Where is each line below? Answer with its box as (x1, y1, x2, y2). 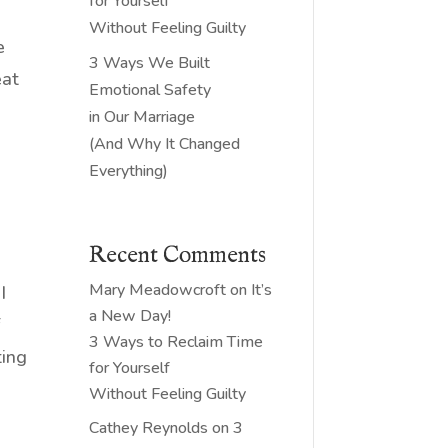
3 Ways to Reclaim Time (89, 330, 264, 353)
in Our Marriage (89, 105, 196, 128)
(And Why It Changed (89, 132, 241, 155)
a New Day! (89, 304, 172, 327)
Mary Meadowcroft (89, 278, 227, 301)
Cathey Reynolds (89, 416, 209, 439)
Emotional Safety (89, 78, 212, 101)
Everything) (89, 159, 169, 182)
